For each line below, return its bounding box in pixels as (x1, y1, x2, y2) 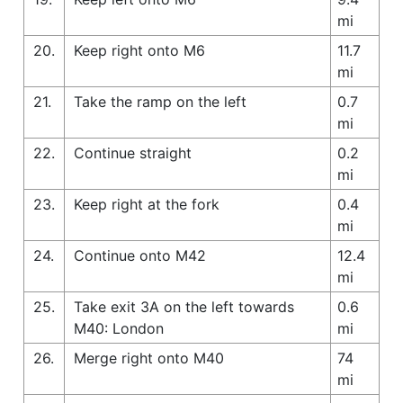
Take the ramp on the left (74, 92, 246, 111)
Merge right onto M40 (74, 348, 224, 367)
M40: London (74, 318, 164, 337)
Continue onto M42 (74, 246, 206, 264)
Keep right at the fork (74, 194, 219, 213)
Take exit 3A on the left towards (74, 297, 294, 316)
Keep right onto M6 (74, 40, 205, 59)
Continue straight (74, 143, 192, 162)
